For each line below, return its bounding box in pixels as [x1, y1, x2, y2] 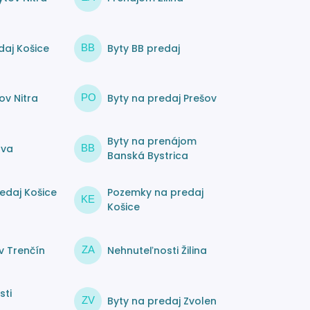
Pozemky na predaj [107, 185, 204, 200]
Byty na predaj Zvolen [107, 293, 217, 308]
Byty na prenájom [107, 134, 197, 149]
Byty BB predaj [107, 41, 181, 55]
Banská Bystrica [107, 149, 189, 163]
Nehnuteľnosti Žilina [107, 243, 208, 257]
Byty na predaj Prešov [107, 91, 217, 105]
